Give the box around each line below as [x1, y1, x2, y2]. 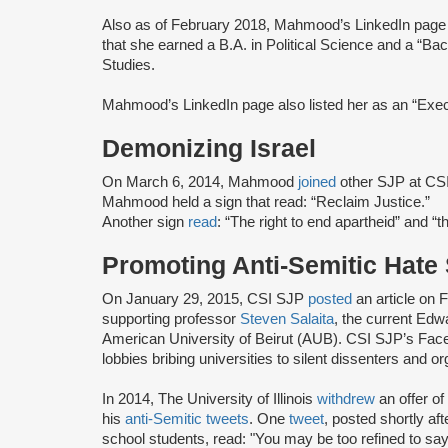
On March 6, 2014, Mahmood [102, 173, 298, 190]
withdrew [317, 390, 375, 407]
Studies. [102, 56, 155, 73]
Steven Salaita [240, 310, 334, 327]
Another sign [102, 213, 188, 230]
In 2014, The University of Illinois [102, 390, 317, 407]
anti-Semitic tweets [125, 410, 249, 427]
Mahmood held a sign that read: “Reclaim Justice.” [102, 193, 430, 210]
